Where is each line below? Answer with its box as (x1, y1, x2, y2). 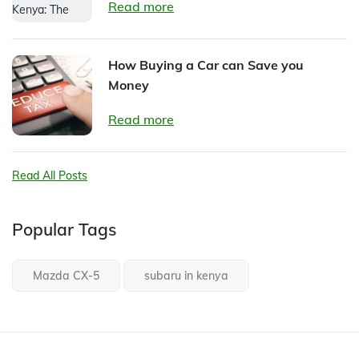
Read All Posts (12, 167, 87, 183)
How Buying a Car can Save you (108, 56, 304, 73)
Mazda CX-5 (33, 268, 99, 283)
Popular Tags (12, 218, 116, 240)
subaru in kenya (144, 268, 228, 283)
